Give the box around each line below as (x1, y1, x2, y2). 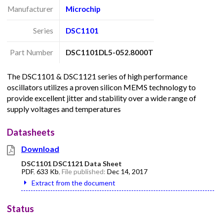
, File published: (59, 167, 107, 176)
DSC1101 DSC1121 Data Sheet (21, 159, 122, 168)
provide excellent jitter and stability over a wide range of (7, 93, 196, 103)
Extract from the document (32, 178, 115, 187)
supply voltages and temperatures (7, 104, 121, 113)
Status (7, 203, 34, 215)
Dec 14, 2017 (107, 167, 147, 176)
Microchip (66, 4, 101, 14)
